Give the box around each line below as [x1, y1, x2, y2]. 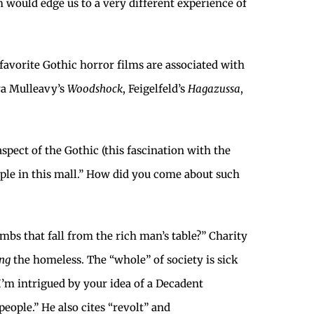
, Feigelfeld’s [123, 81, 188, 95]
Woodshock [67, 81, 123, 95]
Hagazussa [188, 81, 240, 95]
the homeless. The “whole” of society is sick [11, 252, 238, 266]
